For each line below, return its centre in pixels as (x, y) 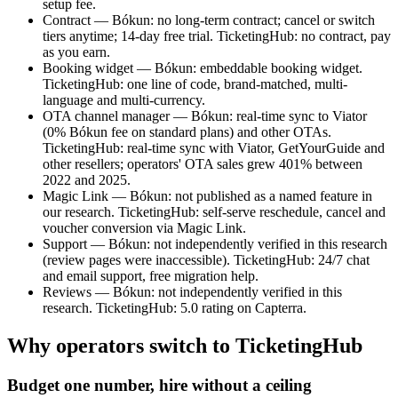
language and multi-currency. (124, 100)
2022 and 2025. (87, 180)
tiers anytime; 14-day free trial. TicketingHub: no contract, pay (217, 36)
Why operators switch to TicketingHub (185, 345)
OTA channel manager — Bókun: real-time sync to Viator (205, 116)
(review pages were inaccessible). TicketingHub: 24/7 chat (206, 260)
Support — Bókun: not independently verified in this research (215, 244)
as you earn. (76, 52)
